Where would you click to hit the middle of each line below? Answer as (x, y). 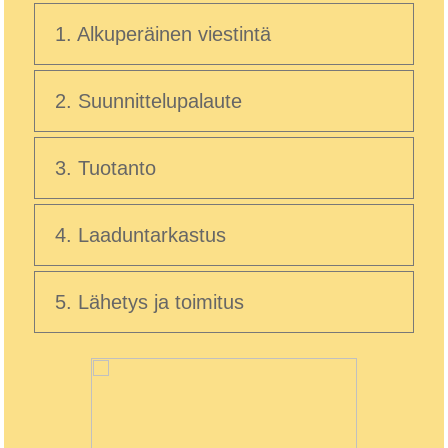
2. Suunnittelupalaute (148, 100)
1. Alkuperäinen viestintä (163, 33)
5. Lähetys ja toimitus (149, 301)
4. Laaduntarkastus (140, 234)
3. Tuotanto (105, 167)
